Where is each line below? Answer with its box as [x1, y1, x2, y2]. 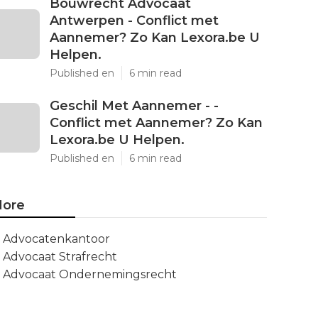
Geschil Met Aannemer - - [50, 98, 219, 114]
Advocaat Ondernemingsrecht [3, 268, 177, 281]
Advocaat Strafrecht [3, 250, 117, 263]
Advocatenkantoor [3, 232, 110, 246]
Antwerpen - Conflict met [50, 13, 219, 28]
